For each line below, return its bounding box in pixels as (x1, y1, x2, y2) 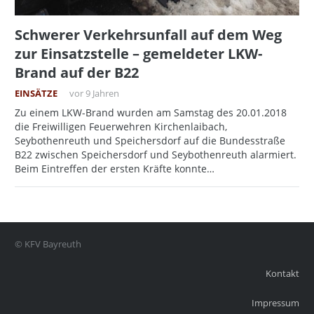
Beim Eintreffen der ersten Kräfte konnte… (15, 162, 214, 176)
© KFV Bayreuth (15, 238, 81, 251)
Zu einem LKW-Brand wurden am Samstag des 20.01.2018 (15, 106, 287, 120)
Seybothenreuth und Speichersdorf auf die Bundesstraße (15, 134, 285, 148)
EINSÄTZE (15, 88, 57, 100)
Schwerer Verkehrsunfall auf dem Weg (15, 25, 282, 45)
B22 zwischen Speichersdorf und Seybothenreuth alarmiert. (15, 148, 296, 162)
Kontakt (266, 268, 299, 280)
